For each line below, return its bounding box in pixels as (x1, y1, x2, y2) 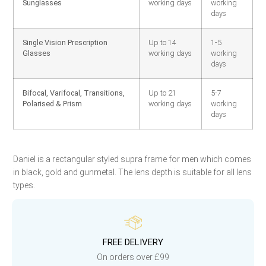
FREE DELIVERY (103, 237, 163, 248)
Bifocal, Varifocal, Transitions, (23, 88, 125, 97)
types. (13, 180, 35, 190)
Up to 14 (148, 38, 176, 47)
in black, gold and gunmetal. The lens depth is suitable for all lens (13, 167, 252, 177)
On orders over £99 (97, 252, 169, 262)
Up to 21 (148, 88, 176, 97)
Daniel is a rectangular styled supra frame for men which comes (13, 154, 251, 164)
